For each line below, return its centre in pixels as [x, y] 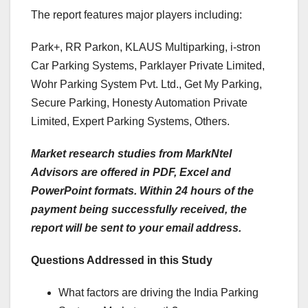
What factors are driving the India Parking [158, 293]
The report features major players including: [136, 15]
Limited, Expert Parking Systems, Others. [130, 122]
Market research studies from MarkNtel [131, 154]
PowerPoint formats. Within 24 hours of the [142, 191]
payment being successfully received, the [139, 210]
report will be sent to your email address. [136, 228]
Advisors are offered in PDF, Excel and [131, 173]
